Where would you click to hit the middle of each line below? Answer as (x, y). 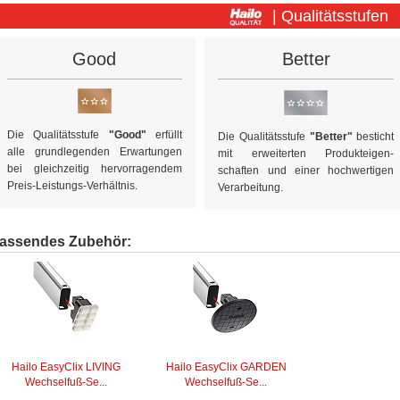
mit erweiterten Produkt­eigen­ (306, 153)
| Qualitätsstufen (330, 16)
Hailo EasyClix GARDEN (226, 367)
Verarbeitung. (251, 187)
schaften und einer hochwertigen (306, 170)
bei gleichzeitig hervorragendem (95, 168)
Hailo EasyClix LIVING (67, 367)
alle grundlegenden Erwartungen (95, 151)
